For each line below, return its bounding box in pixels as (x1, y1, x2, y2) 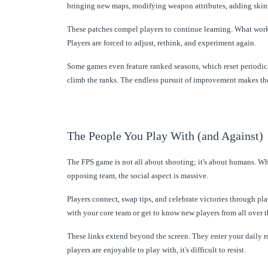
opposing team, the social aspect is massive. (67, 170, 208, 180)
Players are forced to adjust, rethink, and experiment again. (67, 38, 256, 47)
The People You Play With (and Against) (67, 129, 263, 142)
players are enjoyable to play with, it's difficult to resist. (67, 245, 246, 254)
